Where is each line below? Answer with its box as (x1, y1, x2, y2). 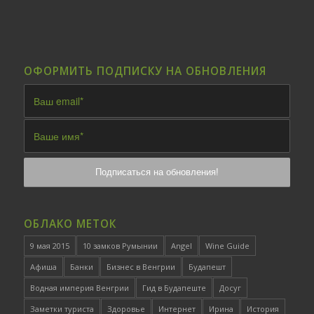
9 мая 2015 (29, 240, 69, 252)
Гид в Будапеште (142, 282, 206, 294)
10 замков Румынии (82, 240, 158, 252)
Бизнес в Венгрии (106, 261, 175, 273)
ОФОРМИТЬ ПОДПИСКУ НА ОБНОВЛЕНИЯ (23, 63, 266, 78)
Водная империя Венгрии (29, 282, 129, 294)
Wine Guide (205, 240, 250, 252)
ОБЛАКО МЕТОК (23, 217, 116, 232)
